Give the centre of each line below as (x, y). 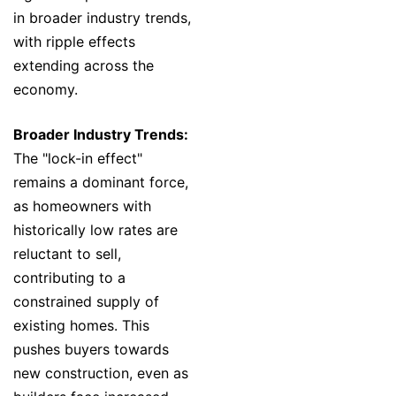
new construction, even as (101, 373)
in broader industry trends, (102, 18)
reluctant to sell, (67, 254)
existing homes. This (81, 326)
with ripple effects (74, 42)
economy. (46, 90)
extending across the (84, 66)
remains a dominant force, (101, 183)
